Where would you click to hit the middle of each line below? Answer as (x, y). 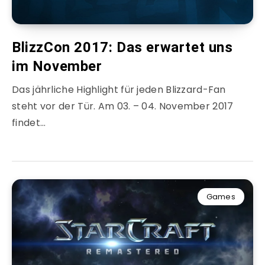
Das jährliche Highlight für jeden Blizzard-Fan (119, 90)
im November (57, 67)
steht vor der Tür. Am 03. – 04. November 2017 (123, 106)
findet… (29, 123)
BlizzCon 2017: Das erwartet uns (122, 48)
